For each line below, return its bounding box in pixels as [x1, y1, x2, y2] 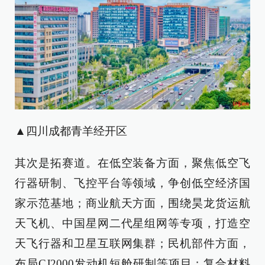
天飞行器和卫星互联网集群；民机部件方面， [15, 237, 250, 250]
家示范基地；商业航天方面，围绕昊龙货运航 [15, 197, 250, 210]
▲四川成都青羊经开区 [15, 125, 127, 138]
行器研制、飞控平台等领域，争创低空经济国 [15, 177, 250, 190]
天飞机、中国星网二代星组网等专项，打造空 [15, 217, 250, 230]
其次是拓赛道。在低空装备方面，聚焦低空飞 [15, 157, 250, 170]
